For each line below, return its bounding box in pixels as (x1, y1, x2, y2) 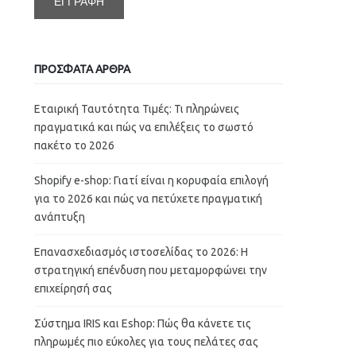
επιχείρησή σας (33, 282, 112, 295)
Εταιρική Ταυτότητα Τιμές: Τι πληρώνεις (33, 103, 239, 115)
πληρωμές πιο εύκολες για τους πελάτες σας (33, 335, 258, 348)
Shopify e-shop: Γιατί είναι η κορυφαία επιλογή (33, 174, 269, 187)
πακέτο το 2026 (33, 139, 114, 152)
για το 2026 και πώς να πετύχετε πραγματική (33, 192, 262, 205)
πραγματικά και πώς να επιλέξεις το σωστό (33, 121, 253, 133)
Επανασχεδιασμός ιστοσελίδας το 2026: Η (33, 246, 248, 258)
